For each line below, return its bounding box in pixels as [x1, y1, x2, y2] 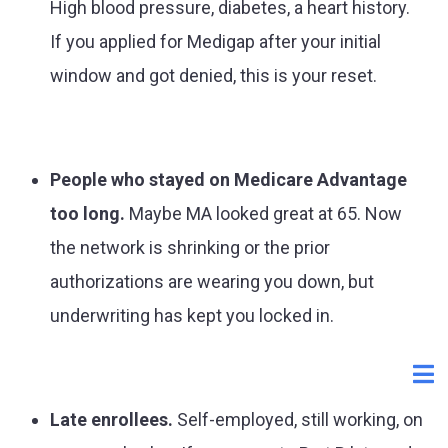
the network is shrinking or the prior [50, 237, 330, 258]
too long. [50, 203, 125, 224]
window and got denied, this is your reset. [50, 65, 377, 86]
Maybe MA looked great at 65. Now [125, 203, 402, 224]
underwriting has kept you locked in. [50, 305, 334, 326]
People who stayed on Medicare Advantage [50, 169, 407, 190]
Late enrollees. [50, 409, 173, 430]
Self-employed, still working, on [173, 409, 423, 430]
